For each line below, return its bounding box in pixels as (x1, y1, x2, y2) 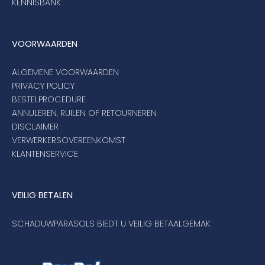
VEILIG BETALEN (12, 189, 73, 202)
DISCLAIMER (12, 121, 59, 133)
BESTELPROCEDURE (12, 93, 86, 106)
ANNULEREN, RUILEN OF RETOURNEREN (12, 107, 157, 119)
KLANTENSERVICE (12, 148, 78, 160)
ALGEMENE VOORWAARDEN (12, 66, 119, 79)
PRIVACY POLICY (12, 80, 75, 92)
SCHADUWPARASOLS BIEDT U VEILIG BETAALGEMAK (12, 218, 211, 230)
